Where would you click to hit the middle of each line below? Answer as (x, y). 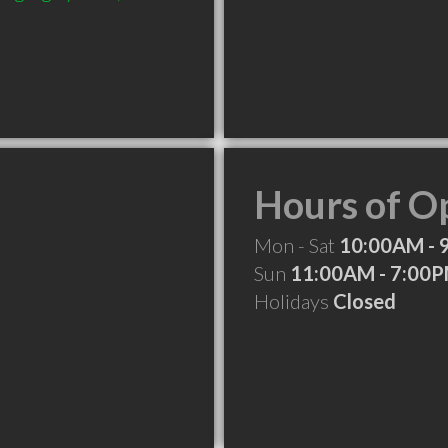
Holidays (293, 301)
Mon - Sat (296, 245)
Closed (364, 301)
